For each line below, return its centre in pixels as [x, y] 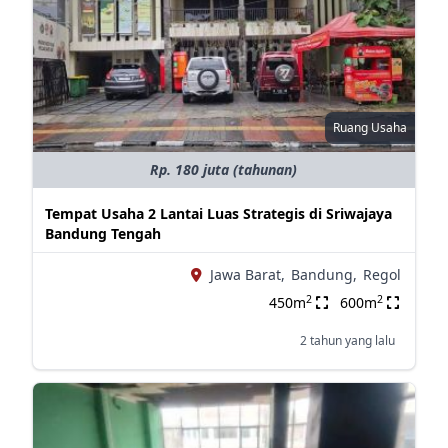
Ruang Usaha [369, 127]
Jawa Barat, [247, 274]
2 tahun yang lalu [347, 340]
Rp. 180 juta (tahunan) [224, 169]
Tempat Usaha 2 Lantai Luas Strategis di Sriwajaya [218, 213]
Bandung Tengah [102, 233]
